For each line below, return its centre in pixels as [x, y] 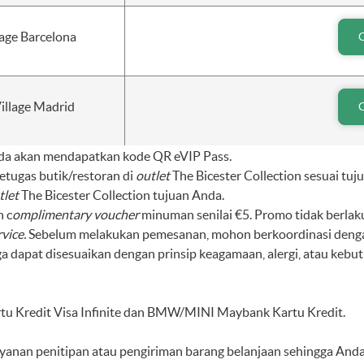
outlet [153, 175]
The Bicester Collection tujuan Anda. [121, 195]
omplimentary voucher [76, 214]
